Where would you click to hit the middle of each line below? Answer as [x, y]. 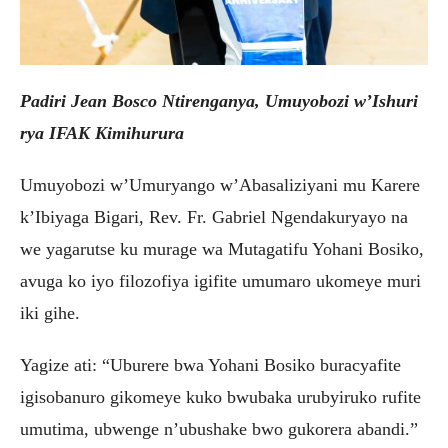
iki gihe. [50, 312]
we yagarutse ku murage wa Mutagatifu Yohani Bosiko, [222, 248]
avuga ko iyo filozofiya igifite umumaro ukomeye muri [220, 280]
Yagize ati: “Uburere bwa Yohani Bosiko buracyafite [210, 364]
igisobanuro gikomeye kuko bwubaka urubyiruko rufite [220, 396]
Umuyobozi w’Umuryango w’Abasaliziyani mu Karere [220, 184]
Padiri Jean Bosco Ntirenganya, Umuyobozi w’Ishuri [219, 100]
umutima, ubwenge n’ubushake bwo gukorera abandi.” [219, 428]
